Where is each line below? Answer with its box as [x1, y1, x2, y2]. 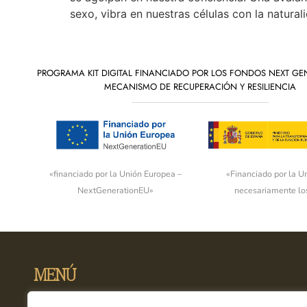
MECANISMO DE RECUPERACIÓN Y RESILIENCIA [104, 79, 296, 93]
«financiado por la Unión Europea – [49, 167, 182, 180]
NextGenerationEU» [77, 184, 153, 196]
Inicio [34, 290, 59, 304]
